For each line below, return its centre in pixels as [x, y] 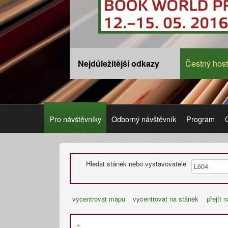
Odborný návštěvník [144, 119]
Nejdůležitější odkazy [119, 63]
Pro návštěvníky [75, 119]
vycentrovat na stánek [166, 199]
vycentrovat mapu [99, 199]
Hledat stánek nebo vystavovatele [136, 164]
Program [201, 119]
